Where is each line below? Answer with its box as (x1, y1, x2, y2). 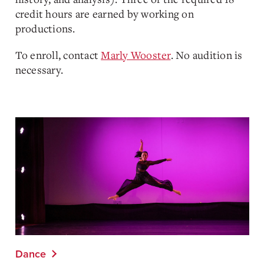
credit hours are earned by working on (15, 6, 194, 21)
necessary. (15, 62, 63, 77)
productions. (15, 21, 75, 35)
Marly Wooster (101, 48, 171, 62)
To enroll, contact (15, 48, 98, 62)
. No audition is (170, 48, 243, 62)
